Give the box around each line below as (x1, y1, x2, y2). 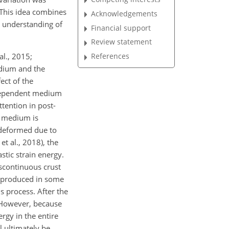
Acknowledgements (91, 8, 158, 18)
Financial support (91, 22, 151, 33)
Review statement (91, 37, 152, 47)
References (91, 51, 130, 61)
